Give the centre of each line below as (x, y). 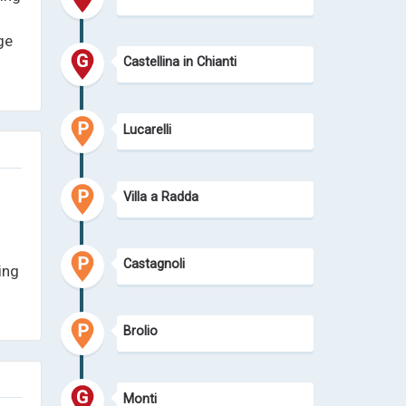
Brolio (141, 332)
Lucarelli (148, 130)
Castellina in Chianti (180, 63)
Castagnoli (155, 265)
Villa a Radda (161, 197)
